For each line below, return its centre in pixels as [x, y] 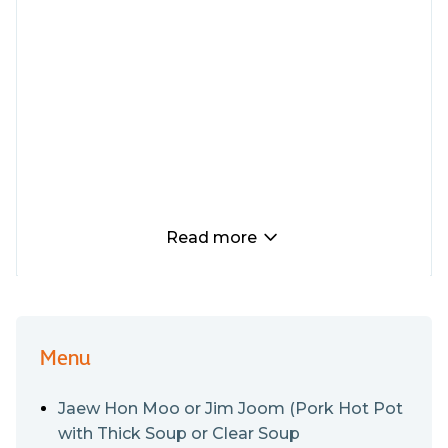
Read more [212, 237]
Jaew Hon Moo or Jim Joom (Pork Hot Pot [230, 408]
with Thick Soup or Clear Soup [179, 433]
